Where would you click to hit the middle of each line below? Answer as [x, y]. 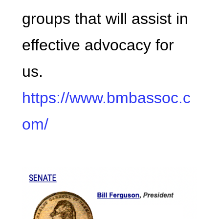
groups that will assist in [105, 19]
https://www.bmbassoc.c [106, 98]
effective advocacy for [98, 45]
